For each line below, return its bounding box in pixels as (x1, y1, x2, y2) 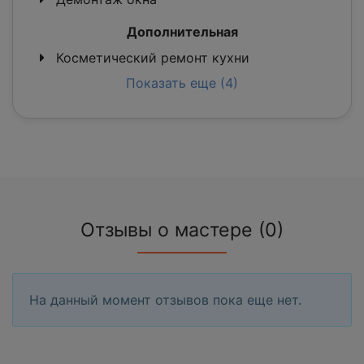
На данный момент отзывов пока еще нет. (29, 292, 301, 309)
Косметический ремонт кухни (52, 50, 249, 67)
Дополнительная (126, 24, 238, 41)
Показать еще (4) (126, 75, 238, 92)
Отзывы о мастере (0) (80, 219, 284, 242)
